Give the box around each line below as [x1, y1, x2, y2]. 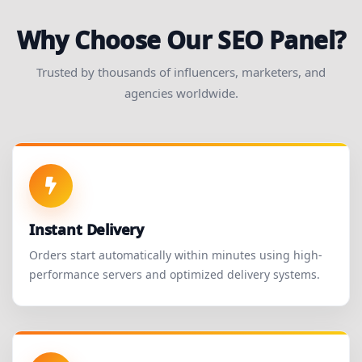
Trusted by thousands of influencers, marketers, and [36, 64, 326, 81]
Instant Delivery [29, 220, 145, 240]
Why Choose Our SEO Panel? [16, 23, 346, 57]
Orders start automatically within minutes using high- [29, 247, 322, 263]
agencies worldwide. [124, 85, 238, 102]
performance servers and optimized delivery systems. [29, 267, 320, 283]
